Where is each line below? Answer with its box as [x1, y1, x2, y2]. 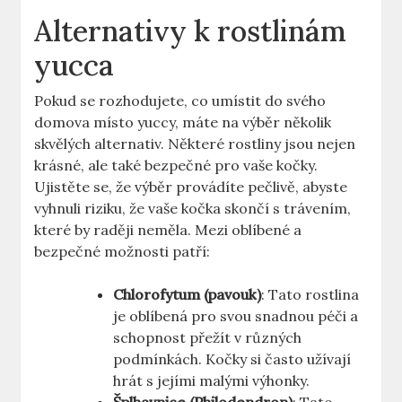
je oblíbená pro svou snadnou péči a [113, 307, 359, 326]
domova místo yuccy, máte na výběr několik [34, 113, 332, 132]
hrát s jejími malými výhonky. [113, 371, 310, 390]
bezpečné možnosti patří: [34, 242, 211, 261]
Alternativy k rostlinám [34, 13, 347, 50]
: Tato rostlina [261, 285, 360, 304]
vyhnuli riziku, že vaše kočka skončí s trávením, [34, 199, 352, 218]
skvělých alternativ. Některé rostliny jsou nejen [34, 135, 356, 153]
